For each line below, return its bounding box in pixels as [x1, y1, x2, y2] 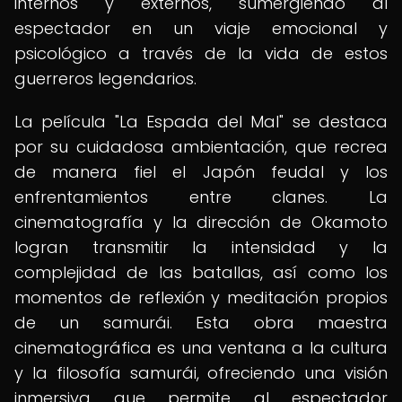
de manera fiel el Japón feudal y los [14, 161, 388, 183]
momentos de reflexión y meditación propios [14, 286, 388, 309]
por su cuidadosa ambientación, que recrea [14, 135, 388, 158]
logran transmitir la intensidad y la [14, 236, 388, 258]
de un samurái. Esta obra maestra [14, 311, 388, 334]
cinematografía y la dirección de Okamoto [14, 211, 388, 233]
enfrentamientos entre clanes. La [14, 186, 388, 208]
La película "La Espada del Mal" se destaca [14, 110, 388, 133]
